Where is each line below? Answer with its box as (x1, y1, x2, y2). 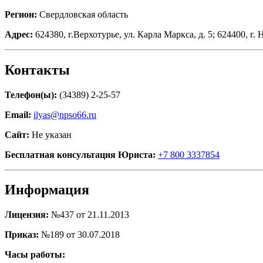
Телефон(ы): (5, 89, 59, 100)
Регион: (5, 9, 39, 19)
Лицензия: (5, 210, 51, 220)
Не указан (32, 129, 72, 140)
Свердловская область (39, 9, 128, 19)
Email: (5, 109, 33, 120)
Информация (5, 182, 89, 198)
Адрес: (5, 29, 35, 39)
